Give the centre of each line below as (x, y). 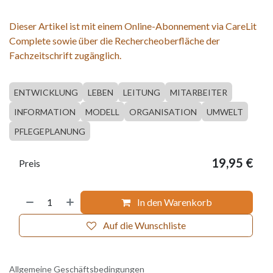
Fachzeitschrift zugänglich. (65, 55)
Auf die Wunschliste (144, 225)
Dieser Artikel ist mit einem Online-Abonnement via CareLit (133, 26)
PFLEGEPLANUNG (50, 132)
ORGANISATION (163, 112)
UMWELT (225, 112)
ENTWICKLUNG (46, 93)
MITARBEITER (199, 93)
